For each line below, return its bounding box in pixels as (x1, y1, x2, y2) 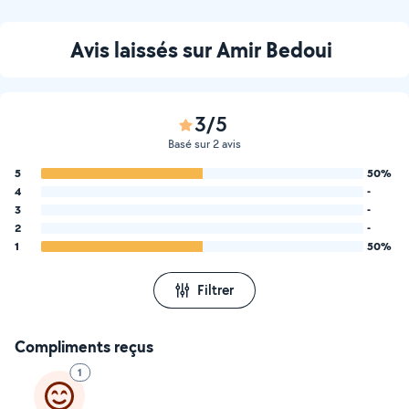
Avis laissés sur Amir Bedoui (69, 35, 332, 64)
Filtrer (197, 280, 234, 299)
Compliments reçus (15, 335, 153, 358)
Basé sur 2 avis (168, 136, 241, 152)
